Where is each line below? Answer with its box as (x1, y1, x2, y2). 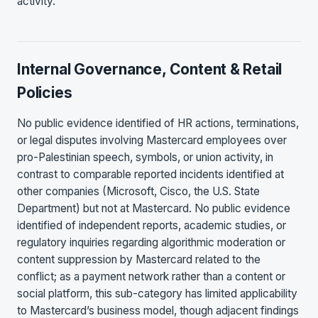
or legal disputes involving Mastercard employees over (17, 133, 287, 148)
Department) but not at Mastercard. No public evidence (17, 202, 290, 216)
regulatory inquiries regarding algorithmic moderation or (17, 236, 285, 250)
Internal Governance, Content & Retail (17, 60, 283, 78)
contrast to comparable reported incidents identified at (17, 168, 284, 182)
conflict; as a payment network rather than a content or (17, 270, 285, 284)
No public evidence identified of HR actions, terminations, (17, 116, 299, 131)
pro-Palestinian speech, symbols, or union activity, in (17, 150, 273, 165)
